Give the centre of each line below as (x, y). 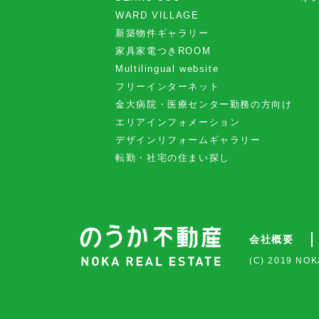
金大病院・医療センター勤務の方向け (204, 104)
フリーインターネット (168, 87)
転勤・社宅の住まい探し (173, 158)
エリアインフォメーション (178, 122)
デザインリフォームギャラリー (188, 140)
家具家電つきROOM (163, 51)
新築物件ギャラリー (162, 33)
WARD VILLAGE (157, 15)
